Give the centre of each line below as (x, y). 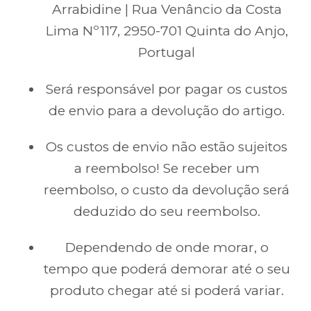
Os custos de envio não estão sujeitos (167, 146)
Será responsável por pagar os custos (167, 89)
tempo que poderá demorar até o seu (167, 269)
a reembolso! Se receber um (167, 168)
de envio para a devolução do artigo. (167, 110)
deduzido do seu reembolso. (167, 211)
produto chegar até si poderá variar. (167, 291)
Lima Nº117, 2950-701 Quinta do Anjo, (167, 31)
